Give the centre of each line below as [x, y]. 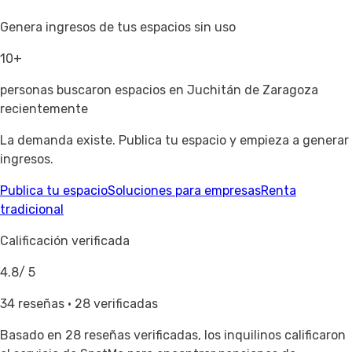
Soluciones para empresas [184, 191]
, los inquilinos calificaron [272, 335]
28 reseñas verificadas [132, 335]
